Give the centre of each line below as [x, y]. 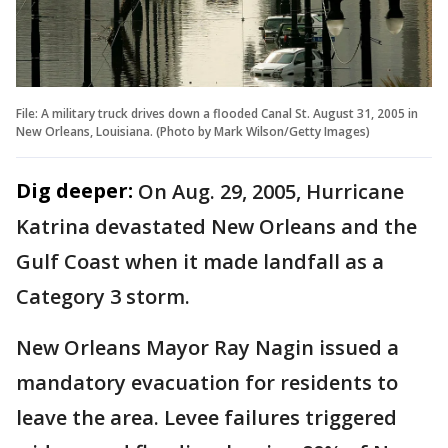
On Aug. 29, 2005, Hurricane [271, 191]
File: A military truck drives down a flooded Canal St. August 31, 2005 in [217, 113]
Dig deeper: [74, 190]
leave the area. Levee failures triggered [206, 417]
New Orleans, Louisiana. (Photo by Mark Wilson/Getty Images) [193, 131]
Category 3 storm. [105, 296]
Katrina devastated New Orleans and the [216, 226]
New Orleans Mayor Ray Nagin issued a [207, 347]
